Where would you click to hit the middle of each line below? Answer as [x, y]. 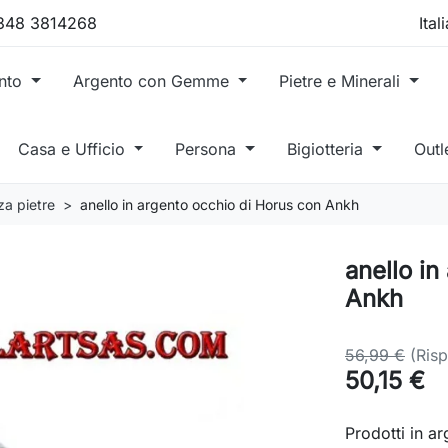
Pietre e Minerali [342, 80]
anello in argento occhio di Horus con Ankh [219, 204]
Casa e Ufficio [73, 148]
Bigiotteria [328, 148]
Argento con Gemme [153, 80]
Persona [208, 148]
